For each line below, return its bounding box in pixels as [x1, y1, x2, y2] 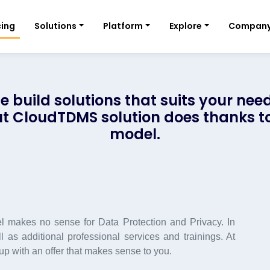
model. [110, 124, 160, 144]
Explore [169, 19, 202, 32]
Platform [103, 19, 143, 32]
